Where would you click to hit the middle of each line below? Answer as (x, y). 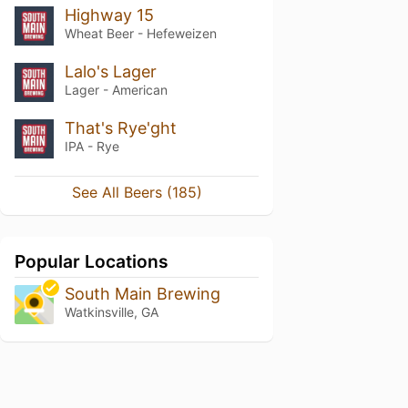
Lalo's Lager (110, 71)
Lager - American (116, 89)
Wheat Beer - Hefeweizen (140, 33)
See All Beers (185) (137, 192)
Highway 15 (109, 15)
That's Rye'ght (120, 127)
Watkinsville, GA (111, 311)
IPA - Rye (92, 146)
